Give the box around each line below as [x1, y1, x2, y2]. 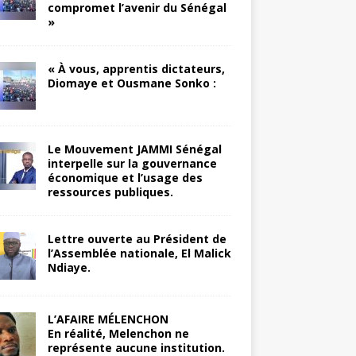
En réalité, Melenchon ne [47, 326, 189, 341]
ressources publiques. [47, 184, 173, 199]
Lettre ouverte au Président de [47, 231, 226, 246]
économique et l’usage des [47, 170, 203, 185]
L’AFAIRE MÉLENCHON [47, 311, 168, 327]
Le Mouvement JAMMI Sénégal [47, 141, 222, 157]
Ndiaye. [47, 260, 91, 275]
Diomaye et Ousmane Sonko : [47, 75, 216, 91]
